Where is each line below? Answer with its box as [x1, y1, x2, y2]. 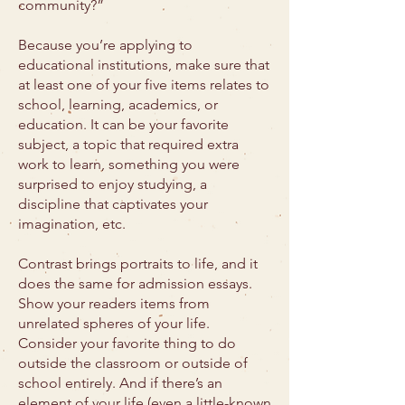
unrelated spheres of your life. [18, 315, 210, 332]
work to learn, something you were [18, 155, 240, 173]
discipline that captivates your [18, 195, 208, 212]
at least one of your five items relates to [18, 76, 269, 93]
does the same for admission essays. [18, 275, 252, 292]
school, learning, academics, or [18, 96, 218, 113]
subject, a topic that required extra [18, 136, 239, 153]
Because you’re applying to [18, 36, 193, 53]
